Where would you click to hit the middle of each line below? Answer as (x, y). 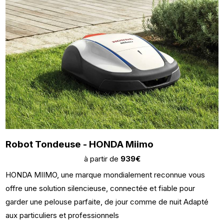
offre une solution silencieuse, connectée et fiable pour (100, 188)
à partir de (102, 159)
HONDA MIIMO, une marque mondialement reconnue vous (105, 175)
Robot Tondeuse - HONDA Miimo (80, 144)
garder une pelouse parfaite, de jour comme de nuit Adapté (107, 202)
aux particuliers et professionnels (62, 215)
